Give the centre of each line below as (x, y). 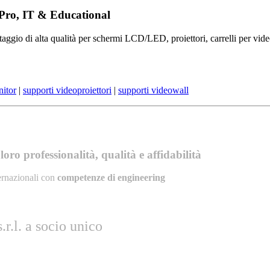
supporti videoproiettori (67, 90)
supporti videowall (153, 90)
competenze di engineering (111, 178)
